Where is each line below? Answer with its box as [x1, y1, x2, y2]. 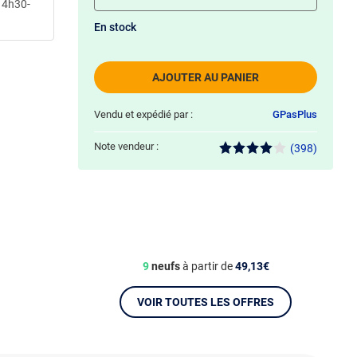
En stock [94, 21, 136, 33]
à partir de [179, 260, 235, 273]
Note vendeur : [94, 140, 159, 152]
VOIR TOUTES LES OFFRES [137, 296, 274, 308]
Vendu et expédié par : [94, 108, 193, 120]
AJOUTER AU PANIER [152, 71, 259, 84]
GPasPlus [273, 108, 317, 120]
